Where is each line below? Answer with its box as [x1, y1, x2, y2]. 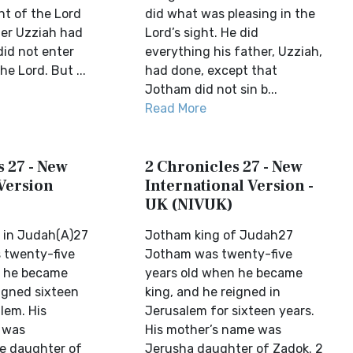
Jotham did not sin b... [145, 82, 278, 97]
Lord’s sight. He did [145, 25, 259, 40]
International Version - [145, 176, 314, 196]
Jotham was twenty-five [145, 247, 293, 262]
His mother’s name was [145, 322, 282, 337]
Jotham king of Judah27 [145, 228, 294, 243]
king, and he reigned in [145, 284, 281, 299]
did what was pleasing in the [145, 6, 316, 21]
